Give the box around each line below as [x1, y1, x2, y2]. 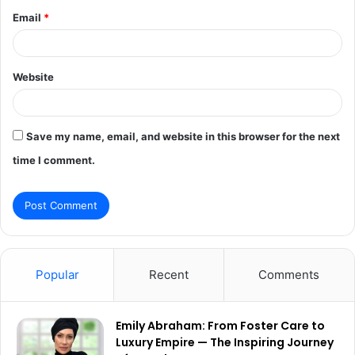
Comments [258, 266, 320, 282]
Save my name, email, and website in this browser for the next [26, 129, 340, 143]
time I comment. [13, 153, 95, 166]
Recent [148, 266, 189, 282]
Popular [35, 266, 79, 282]
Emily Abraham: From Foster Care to [116, 317, 325, 334]
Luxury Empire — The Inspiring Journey [116, 334, 334, 350]
